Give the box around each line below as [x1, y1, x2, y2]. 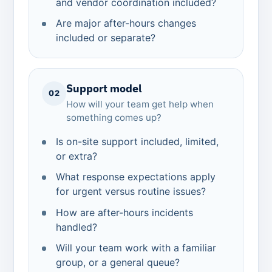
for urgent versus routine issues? [56, 185, 206, 198]
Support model [66, 80, 142, 95]
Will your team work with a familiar [56, 241, 217, 254]
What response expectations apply [56, 171, 216, 183]
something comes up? [66, 111, 162, 123]
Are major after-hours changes [56, 17, 197, 30]
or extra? [56, 149, 98, 162]
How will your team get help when [66, 98, 214, 110]
